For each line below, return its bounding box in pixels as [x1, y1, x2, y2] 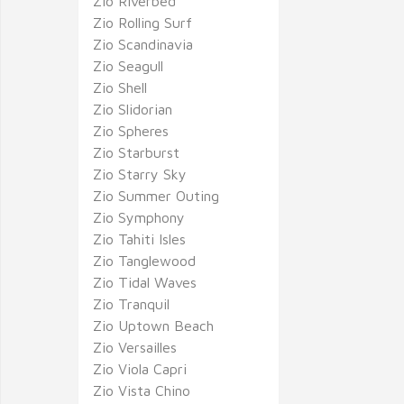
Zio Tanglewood [93, 252, 196, 269]
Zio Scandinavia [93, 36, 193, 52]
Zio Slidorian [93, 101, 172, 117]
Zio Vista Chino [93, 382, 190, 399]
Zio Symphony [93, 209, 185, 225]
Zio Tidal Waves [93, 274, 197, 290]
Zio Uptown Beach [93, 317, 214, 334]
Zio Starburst [93, 144, 179, 161]
